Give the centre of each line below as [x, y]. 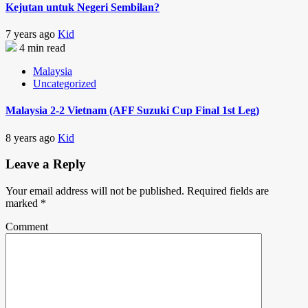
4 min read [42, 48]
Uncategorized [65, 84]
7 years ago [32, 34]
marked [23, 203]
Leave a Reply [46, 164]
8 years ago [32, 137]
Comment [27, 227]
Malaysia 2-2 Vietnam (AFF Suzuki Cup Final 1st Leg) [132, 111]
